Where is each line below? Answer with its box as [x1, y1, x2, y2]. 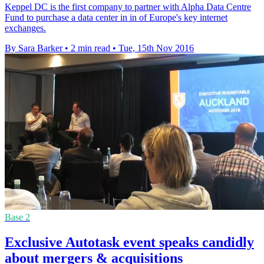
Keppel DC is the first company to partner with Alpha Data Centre [5, 1, 251, 12]
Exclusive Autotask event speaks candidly [5, 234, 254, 250]
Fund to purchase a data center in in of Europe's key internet [5, 12, 227, 22]
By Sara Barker [5, 42, 62, 53]
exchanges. [5, 22, 46, 33]
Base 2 [5, 212, 30, 222]
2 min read [71, 42, 110, 53]
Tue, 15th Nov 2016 [118, 42, 194, 53]
